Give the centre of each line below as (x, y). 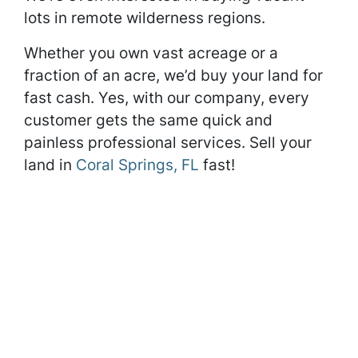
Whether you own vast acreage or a (151, 53)
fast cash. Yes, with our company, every (167, 97)
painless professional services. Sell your (168, 142)
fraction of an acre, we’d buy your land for (173, 75)
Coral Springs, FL (137, 165)
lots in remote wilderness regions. (145, 18)
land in (50, 165)
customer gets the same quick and (148, 120)
